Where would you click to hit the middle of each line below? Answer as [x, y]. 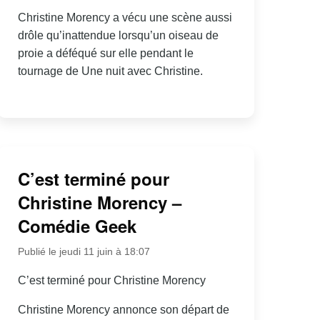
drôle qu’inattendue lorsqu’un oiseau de [118, 36]
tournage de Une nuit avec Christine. [110, 71]
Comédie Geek [77, 225]
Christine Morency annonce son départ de [123, 309]
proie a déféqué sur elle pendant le [105, 54]
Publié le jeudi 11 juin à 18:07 [84, 251]
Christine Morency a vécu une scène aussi [125, 18]
